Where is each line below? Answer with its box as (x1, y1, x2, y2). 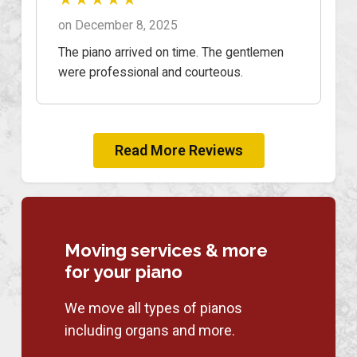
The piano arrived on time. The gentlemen (58, 44, 284, 60)
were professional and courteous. (58, 64, 243, 80)
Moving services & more (65, 239, 268, 261)
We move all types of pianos (65, 299, 242, 316)
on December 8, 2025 (58, 17, 178, 33)
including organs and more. (65, 321, 235, 339)
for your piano (65, 261, 182, 282)
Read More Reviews (114, 142, 243, 159)
